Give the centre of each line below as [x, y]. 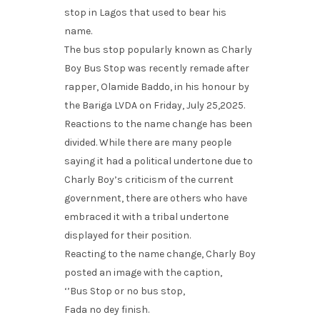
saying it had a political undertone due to [159, 161]
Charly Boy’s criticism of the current [149, 179]
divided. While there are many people [148, 142]
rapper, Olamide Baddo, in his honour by [157, 86]
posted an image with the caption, [143, 272]
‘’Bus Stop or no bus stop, [125, 291]
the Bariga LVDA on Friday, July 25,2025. [155, 105]
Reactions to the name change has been [158, 124]
